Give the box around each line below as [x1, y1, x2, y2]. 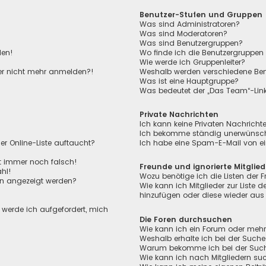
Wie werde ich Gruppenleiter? [140, 57, 246, 68]
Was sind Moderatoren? [140, 28, 228, 39]
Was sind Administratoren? [140, 19, 240, 30]
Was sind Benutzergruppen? [140, 38, 243, 49]
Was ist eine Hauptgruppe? [140, 76, 239, 87]
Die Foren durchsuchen [140, 214, 233, 224]
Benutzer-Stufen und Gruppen [140, 9, 263, 20]
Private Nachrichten [140, 109, 219, 120]
